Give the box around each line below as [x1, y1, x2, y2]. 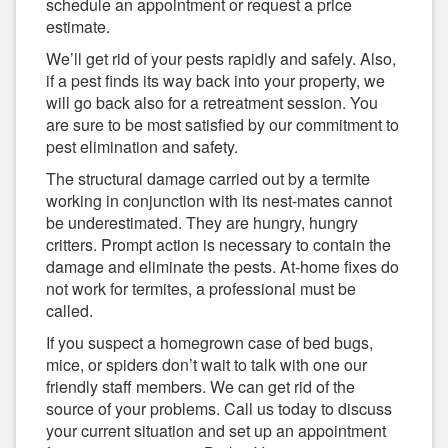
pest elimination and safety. [46, 135, 238, 159]
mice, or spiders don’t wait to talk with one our [46, 353, 367, 377]
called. [46, 299, 93, 323]
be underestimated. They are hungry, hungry [46, 211, 358, 235]
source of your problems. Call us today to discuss [46, 397, 392, 421]
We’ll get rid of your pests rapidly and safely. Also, [46, 47, 396, 71]
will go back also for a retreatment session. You [46, 91, 378, 115]
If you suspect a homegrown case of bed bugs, [46, 331, 373, 355]
